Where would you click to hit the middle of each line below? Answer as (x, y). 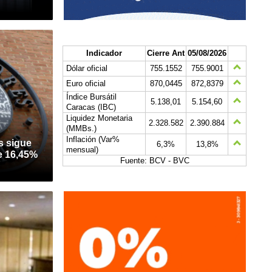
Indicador (104, 53)
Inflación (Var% (93, 139)
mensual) (82, 149)
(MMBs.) (81, 128)
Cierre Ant (166, 53)
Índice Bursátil (91, 97)
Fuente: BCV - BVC (155, 160)
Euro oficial (86, 83)
